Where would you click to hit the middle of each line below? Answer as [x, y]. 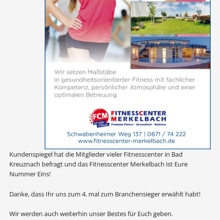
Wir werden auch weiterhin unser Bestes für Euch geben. [91, 214]
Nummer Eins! [30, 174]
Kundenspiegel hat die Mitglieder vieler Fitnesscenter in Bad [96, 154]
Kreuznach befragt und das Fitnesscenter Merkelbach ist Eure [98, 164]
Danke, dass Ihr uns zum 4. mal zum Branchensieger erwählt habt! [105, 194]
